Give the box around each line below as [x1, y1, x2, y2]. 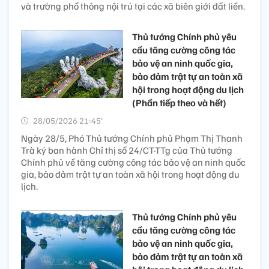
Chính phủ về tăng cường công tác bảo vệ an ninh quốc [21, 156, 246, 169]
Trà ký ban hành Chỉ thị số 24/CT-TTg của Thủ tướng [21, 144, 232, 157]
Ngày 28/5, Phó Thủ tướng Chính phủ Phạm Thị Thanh [21, 132, 243, 145]
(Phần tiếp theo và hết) [132, 97, 226, 109]
